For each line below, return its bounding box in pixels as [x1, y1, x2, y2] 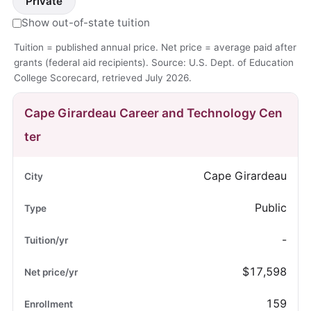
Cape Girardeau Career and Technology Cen [24, 106, 283, 121]
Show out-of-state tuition [21, 16, 150, 30]
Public [255, 201, 287, 215]
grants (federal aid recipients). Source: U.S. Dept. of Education [13, 57, 294, 69]
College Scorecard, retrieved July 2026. [13, 72, 192, 84]
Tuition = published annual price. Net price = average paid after [13, 42, 296, 53]
